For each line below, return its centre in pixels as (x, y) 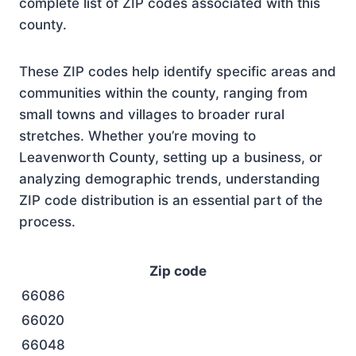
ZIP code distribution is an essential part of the (171, 200)
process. (47, 221)
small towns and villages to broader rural (152, 114)
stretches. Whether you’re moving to (137, 135)
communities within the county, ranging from (163, 93)
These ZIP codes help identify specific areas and (178, 71)
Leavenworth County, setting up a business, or (171, 157)
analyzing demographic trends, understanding (170, 178)
